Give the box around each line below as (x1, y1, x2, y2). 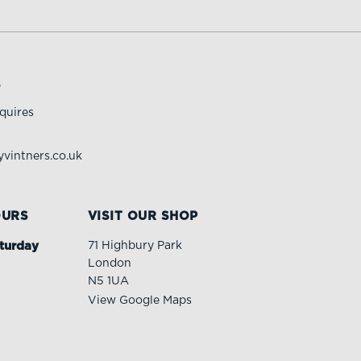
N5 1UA (87, 275, 129, 287)
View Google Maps (87, 294, 192, 306)
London (87, 257, 131, 269)
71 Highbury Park (87, 239, 182, 251)
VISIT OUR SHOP (87, 210, 198, 222)
